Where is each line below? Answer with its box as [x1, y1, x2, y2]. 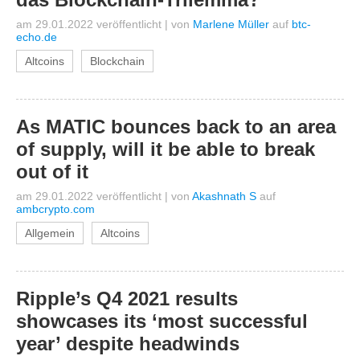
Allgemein [25, 227, 75, 239]
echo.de [16, 31, 57, 43]
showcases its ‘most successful [16, 310, 308, 332]
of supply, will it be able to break [16, 138, 315, 160]
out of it [16, 161, 88, 182]
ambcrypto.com [16, 202, 95, 215]
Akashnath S [192, 190, 256, 202]
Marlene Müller [193, 18, 269, 31]
